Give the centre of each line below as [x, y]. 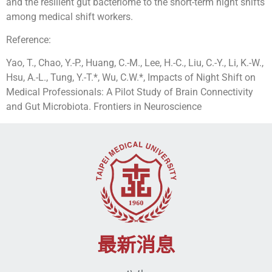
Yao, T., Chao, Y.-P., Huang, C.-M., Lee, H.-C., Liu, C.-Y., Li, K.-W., [135, 63]
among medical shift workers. [70, 16]
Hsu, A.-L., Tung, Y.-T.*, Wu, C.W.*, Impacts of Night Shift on [131, 78]
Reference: [29, 39]
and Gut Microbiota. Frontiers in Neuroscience [104, 107]
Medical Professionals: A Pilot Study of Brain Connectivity [130, 92]
